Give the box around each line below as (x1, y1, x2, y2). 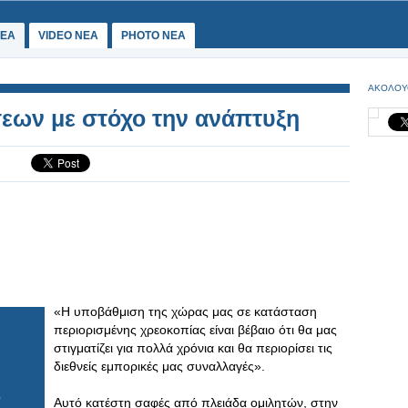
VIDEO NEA (38, 29, 98, 42)
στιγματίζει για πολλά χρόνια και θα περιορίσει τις (54, 341, 332, 355)
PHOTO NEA (121, 29, 186, 42)
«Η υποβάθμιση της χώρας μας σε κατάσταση (54, 304, 317, 319)
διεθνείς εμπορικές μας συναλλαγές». (54, 359, 265, 373)
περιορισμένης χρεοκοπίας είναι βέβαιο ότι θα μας (54, 322, 337, 337)
